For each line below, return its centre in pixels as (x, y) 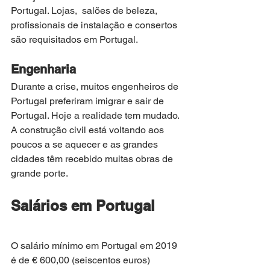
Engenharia (43, 70)
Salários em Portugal (83, 206)
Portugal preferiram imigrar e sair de (89, 101)
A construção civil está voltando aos (89, 130)
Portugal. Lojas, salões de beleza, (85, 11)
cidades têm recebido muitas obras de (93, 159)
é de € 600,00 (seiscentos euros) (82, 260)
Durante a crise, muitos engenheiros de (96, 87)
